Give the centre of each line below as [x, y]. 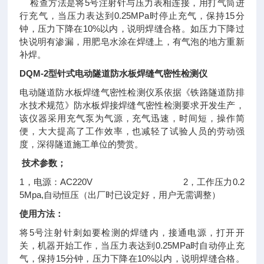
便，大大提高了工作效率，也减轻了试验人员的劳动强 [132, 131]
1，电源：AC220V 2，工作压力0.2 [132, 182]
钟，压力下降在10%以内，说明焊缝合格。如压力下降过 [132, 29]
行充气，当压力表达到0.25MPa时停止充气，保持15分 [132, 16]
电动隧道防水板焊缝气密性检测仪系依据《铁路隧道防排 [132, 92]
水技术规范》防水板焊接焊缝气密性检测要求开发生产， [132, 105]
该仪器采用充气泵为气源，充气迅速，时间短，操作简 [132, 118]
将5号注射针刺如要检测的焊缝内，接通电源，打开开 [132, 232]
